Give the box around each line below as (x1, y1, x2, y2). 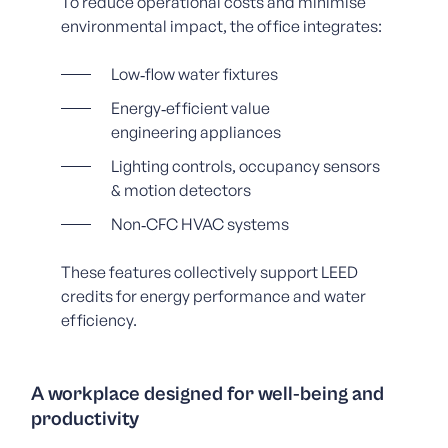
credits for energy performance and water (60, 285, 366, 306)
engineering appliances (110, 121, 281, 142)
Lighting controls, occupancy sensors (110, 155, 380, 176)
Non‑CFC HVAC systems (110, 213, 289, 234)
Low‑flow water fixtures (110, 63, 278, 84)
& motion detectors (110, 179, 251, 200)
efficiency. (60, 309, 137, 330)
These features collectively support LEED (60, 261, 358, 282)
